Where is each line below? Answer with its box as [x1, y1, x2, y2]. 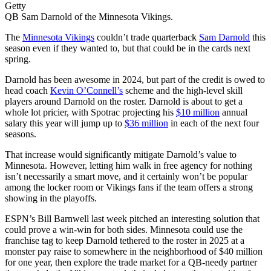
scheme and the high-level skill [123, 85, 243, 96]
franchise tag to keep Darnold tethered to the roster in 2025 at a [5, 235, 244, 246]
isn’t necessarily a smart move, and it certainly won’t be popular [5, 171, 247, 182]
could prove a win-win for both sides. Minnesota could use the [5, 224, 243, 235]
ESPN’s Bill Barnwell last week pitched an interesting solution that [5, 214, 260, 224]
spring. [5, 54, 31, 65]
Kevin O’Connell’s [50, 85, 123, 96]
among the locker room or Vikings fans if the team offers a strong [5, 182, 253, 193]
